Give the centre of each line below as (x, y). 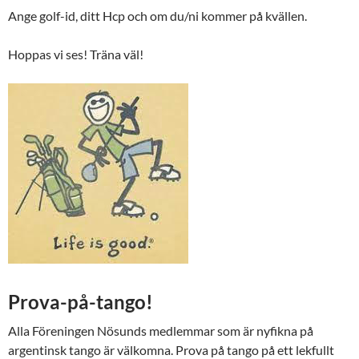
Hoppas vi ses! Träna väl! (76, 54)
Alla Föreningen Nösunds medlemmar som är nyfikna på (161, 331)
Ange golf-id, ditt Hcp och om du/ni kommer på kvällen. (157, 16)
